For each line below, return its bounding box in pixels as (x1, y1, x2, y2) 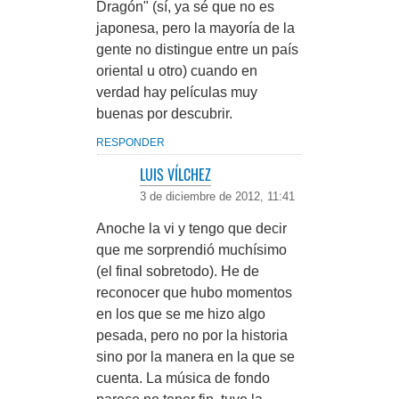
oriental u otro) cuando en (96, 63, 257, 78)
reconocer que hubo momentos (96, 285, 292, 300)
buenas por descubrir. (96, 106, 232, 121)
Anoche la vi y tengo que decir (96, 221, 287, 236)
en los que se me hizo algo (96, 306, 265, 322)
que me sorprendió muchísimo (96, 242, 287, 257)
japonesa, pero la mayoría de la (96, 20, 295, 36)
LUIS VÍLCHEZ (140, 164, 211, 185)
